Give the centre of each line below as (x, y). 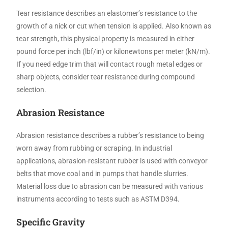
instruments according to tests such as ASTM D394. (98, 199)
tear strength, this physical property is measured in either (106, 38)
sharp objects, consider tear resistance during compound (106, 77)
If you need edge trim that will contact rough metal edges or (110, 64)
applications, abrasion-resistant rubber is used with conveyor (112, 161)
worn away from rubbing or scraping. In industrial (94, 148)
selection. (32, 89)
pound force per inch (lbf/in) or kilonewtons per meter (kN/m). (113, 51)
